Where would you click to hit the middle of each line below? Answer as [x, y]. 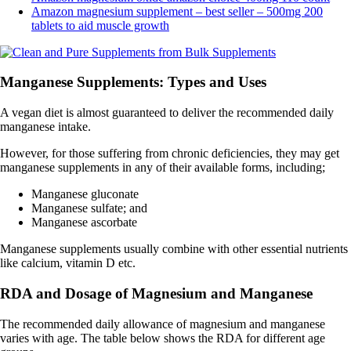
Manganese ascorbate [84, 223]
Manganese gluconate [85, 194]
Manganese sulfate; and [89, 208]
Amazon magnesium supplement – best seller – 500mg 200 [177, 11]
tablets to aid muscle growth [100, 25]
